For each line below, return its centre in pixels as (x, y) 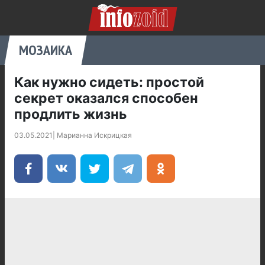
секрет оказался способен (106, 98)
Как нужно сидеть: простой (109, 82)
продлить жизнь (71, 114)
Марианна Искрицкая (94, 135)
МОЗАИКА (46, 50)
